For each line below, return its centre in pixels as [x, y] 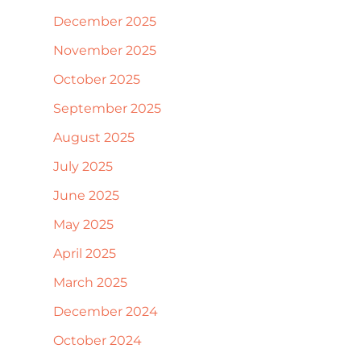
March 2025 [90, 282]
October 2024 [98, 340]
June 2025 [86, 195]
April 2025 [85, 253]
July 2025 [83, 166]
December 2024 [106, 311]
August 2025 [94, 137]
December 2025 [105, 21]
